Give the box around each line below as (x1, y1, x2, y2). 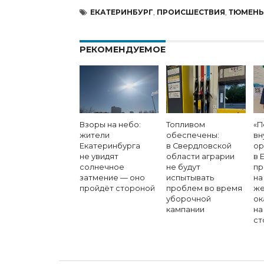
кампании (166, 204, 205, 214)
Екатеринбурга (79, 141, 140, 150)
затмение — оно (79, 173, 145, 182)
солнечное (79, 162, 124, 171)
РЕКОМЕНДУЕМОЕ (79, 44, 166, 55)
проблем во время (166, 183, 243, 193)
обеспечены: (166, 130, 220, 140)
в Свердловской (166, 141, 232, 150)
